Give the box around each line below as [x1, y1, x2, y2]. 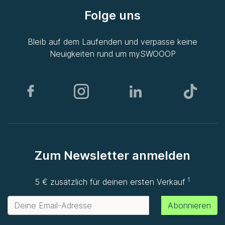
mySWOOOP [129, 49, 176, 59]
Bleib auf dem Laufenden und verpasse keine [28, 37, 197, 47]
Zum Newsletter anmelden [35, 148, 190, 163]
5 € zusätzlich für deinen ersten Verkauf [34, 177, 185, 187]
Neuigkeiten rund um [49, 49, 129, 59]
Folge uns [84, 8, 141, 23]
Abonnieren [168, 200, 211, 211]
